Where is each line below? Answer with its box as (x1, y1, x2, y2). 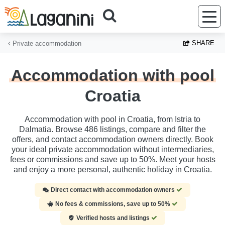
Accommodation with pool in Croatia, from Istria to (25, 115, 200, 124)
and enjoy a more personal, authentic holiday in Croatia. (13, 165, 212, 174)
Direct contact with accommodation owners (51, 186, 176, 194)
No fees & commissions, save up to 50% (55, 200, 172, 208)
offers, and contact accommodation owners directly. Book (12, 135, 213, 144)
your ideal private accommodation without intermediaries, (11, 145, 214, 154)
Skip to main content (2, 2, 74, 11)
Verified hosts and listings (76, 214, 151, 222)
